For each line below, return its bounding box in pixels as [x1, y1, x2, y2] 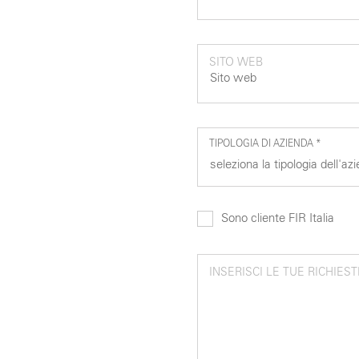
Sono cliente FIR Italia [220, 211, 334, 225]
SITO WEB [208, 55, 263, 69]
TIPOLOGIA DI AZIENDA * [208, 138, 321, 149]
